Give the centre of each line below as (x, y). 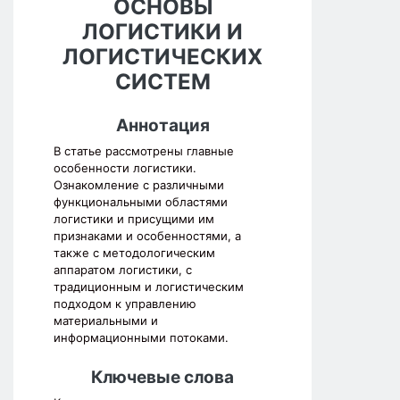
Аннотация (162, 126)
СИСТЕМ (162, 82)
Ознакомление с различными (139, 185)
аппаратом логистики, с (123, 270)
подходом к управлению (125, 304)
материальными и (106, 321)
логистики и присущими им (134, 219)
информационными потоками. (141, 338)
